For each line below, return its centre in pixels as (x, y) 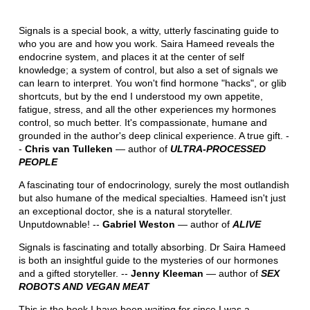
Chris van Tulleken (69, 148)
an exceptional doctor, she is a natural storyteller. (125, 211)
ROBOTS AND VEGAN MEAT (84, 286)
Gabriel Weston (138, 224)
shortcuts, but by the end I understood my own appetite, (140, 96)
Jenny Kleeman (167, 273)
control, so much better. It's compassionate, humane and (143, 122)
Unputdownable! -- (60, 224)
